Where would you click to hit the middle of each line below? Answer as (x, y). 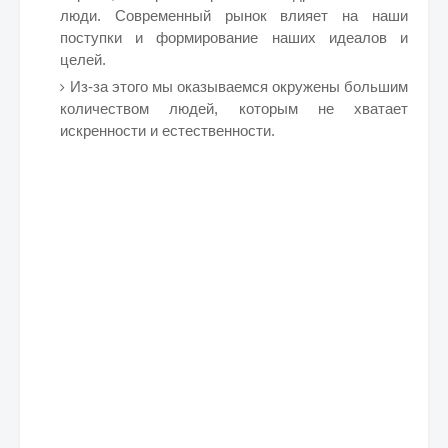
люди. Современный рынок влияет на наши (234, 15)
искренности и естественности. (167, 130)
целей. (83, 59)
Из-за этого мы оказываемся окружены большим (239, 86)
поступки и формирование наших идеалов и (234, 37)
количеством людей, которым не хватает (234, 108)
